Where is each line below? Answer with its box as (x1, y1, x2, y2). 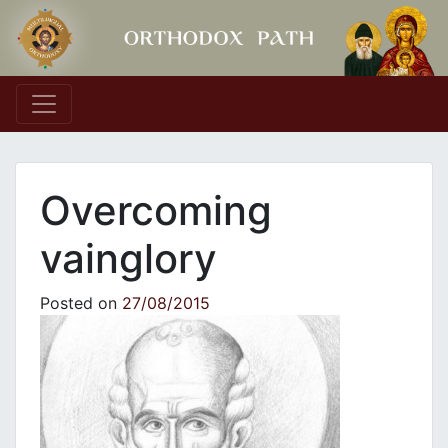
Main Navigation (15, 101, 260, 141)
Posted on (40, 293, 122, 314)
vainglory (40, 234, 217, 284)
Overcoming (40, 186, 272, 236)
